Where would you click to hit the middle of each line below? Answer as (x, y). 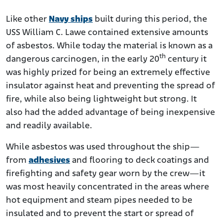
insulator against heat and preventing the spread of (110, 86)
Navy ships (71, 20)
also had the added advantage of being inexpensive (110, 113)
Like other (27, 20)
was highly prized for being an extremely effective (108, 73)
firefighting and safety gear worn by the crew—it (106, 174)
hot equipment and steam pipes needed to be (99, 201)
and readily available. (50, 126)
